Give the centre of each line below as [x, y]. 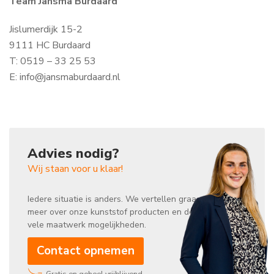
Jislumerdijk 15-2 [46, 30]
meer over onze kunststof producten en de [111, 212]
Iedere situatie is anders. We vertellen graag [114, 199]
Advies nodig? [73, 154]
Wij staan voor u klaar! [75, 169]
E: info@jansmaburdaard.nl [65, 77]
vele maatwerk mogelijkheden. [87, 225]
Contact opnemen [86, 251]
